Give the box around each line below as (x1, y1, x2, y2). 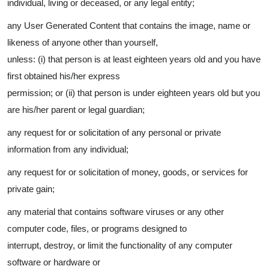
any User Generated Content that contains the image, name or (7, 20, 250, 31)
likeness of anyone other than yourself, (7, 37, 158, 47)
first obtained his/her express (7, 71, 120, 81)
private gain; (7, 184, 55, 194)
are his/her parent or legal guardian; (7, 104, 145, 115)
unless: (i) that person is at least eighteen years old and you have (7, 54, 261, 64)
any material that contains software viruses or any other (7, 207, 224, 217)
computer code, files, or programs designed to (7, 223, 187, 234)
